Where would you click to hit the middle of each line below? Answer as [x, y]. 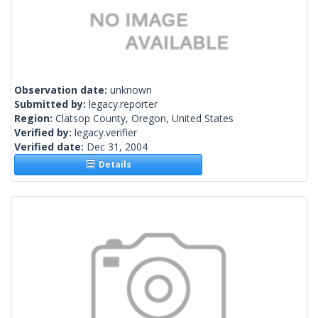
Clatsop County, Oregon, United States [144, 119]
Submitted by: [51, 104]
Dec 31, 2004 [117, 147]
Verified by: [44, 133]
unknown [131, 90]
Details [113, 165]
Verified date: [50, 147]
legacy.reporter [123, 104]
